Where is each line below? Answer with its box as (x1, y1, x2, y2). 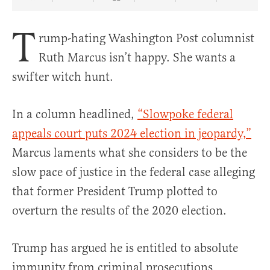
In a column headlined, (12, 107, 137, 122)
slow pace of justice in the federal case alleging (12, 165, 255, 180)
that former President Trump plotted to (12, 184, 218, 199)
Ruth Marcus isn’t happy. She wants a (39, 50, 236, 66)
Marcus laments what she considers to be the (12, 145, 247, 161)
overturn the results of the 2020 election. (12, 203, 230, 219)
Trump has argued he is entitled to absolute (12, 240, 238, 256)
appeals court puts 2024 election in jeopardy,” (12, 126, 251, 142)
